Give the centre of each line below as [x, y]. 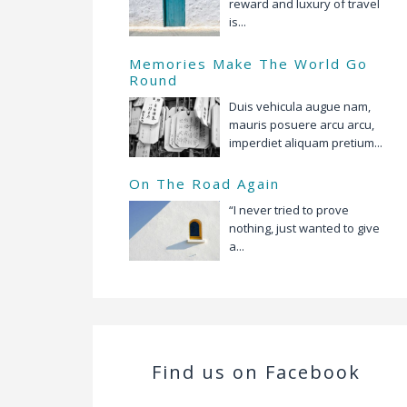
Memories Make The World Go [248, 63]
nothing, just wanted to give [304, 228]
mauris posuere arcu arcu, [302, 124]
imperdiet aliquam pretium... [306, 142]
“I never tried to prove [289, 209]
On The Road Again [204, 183]
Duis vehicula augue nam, [300, 106]
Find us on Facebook [256, 372]
